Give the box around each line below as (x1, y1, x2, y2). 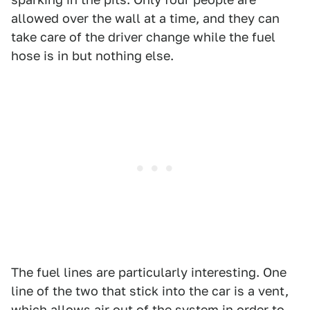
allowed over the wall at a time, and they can (11, 11, 280, 26)
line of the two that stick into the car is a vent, (11, 284, 289, 298)
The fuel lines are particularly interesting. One (11, 265, 286, 280)
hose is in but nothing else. (11, 48, 174, 63)
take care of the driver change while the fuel (11, 30, 275, 44)
